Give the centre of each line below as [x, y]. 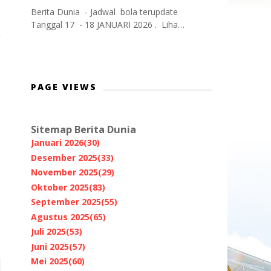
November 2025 [64, 172]
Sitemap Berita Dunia [83, 130]
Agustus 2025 [60, 217]
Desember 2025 [64, 157]
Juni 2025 [50, 246]
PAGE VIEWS [64, 87]
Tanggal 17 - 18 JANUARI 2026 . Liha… [108, 25]
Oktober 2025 [60, 187]
